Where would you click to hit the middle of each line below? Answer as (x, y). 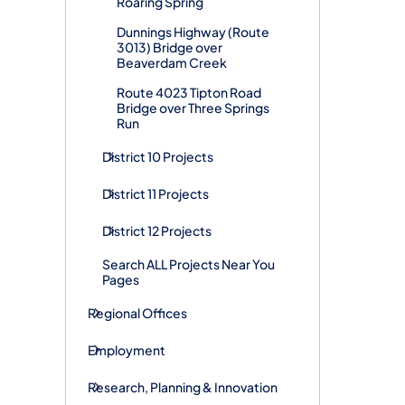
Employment (127, 349)
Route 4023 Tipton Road (189, 92)
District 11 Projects (155, 193)
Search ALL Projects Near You (188, 264)
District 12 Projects (157, 230)
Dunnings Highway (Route (193, 31)
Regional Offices (137, 312)
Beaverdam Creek (172, 62)
